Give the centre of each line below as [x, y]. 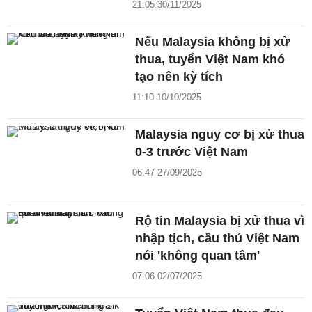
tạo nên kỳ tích [179, 77]
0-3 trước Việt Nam [192, 152]
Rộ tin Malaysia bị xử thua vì [220, 220]
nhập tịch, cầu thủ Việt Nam [218, 238]
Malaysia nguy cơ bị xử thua [220, 135]
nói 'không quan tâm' [198, 255]
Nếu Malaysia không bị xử [213, 42]
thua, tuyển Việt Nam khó [210, 60]
